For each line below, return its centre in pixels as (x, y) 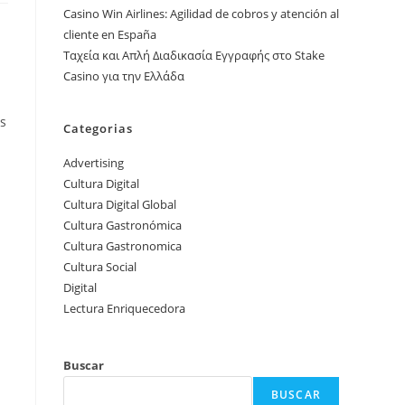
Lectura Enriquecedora (124, 308)
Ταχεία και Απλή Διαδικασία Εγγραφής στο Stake (194, 55)
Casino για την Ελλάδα (124, 76)
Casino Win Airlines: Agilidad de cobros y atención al (201, 14)
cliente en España (110, 34)
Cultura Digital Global (120, 204)
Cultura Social (100, 267)
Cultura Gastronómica (122, 225)
